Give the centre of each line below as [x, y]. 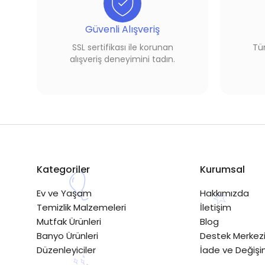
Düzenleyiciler [66, 250]
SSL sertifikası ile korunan [122, 47]
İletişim [215, 207]
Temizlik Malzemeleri [81, 207]
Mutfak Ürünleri [69, 221]
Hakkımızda [224, 193]
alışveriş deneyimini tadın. [122, 59]
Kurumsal [222, 169]
